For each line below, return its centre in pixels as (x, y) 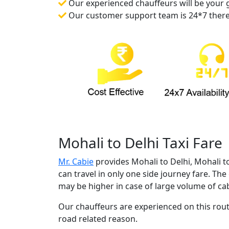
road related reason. (98, 219)
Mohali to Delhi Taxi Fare (140, 142)
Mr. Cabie (76, 161)
